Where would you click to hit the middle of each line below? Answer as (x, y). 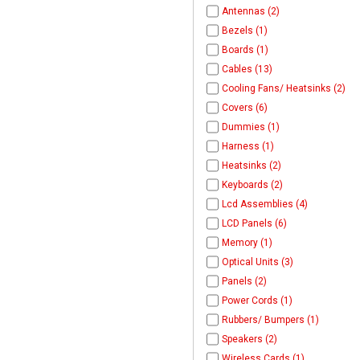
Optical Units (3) (257, 262)
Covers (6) (244, 107)
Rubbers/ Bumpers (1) (270, 319)
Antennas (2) (250, 11)
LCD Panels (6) (254, 223)
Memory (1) (247, 242)
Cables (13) (247, 69)
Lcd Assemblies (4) (264, 204)
